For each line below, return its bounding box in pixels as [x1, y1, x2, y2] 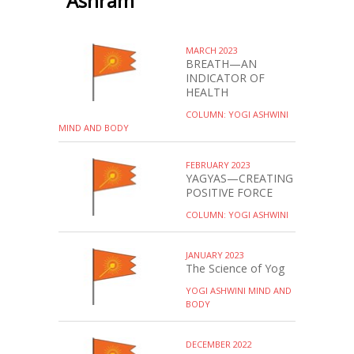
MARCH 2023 [186, 44, 238, 56]
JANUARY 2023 [186, 248, 244, 261]
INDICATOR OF [186, 70, 265, 85]
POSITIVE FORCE [186, 185, 273, 200]
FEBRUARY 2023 [186, 159, 250, 171]
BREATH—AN [186, 56, 257, 71]
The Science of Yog [186, 260, 284, 276]
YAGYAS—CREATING [186, 171, 293, 186]
